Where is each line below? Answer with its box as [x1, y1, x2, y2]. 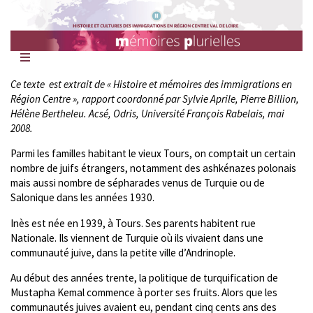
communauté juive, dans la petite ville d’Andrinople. [10, 245, 235, 259]
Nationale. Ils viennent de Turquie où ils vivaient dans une [10, 231, 263, 245]
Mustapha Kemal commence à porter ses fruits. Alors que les [10, 285, 277, 299]
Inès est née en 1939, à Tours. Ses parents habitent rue [10, 216, 256, 230]
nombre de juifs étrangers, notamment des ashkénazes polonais [10, 161, 296, 175]
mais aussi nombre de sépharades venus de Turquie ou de [10, 176, 265, 190]
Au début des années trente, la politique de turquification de [10, 270, 278, 284]
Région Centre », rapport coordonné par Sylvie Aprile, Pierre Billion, [10, 92, 299, 106]
